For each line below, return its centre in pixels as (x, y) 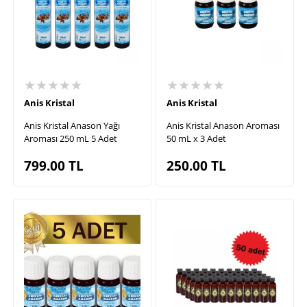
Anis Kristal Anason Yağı (72, 125)
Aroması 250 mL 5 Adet (70, 138)
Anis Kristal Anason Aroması (223, 125)
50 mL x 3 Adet (197, 138)
